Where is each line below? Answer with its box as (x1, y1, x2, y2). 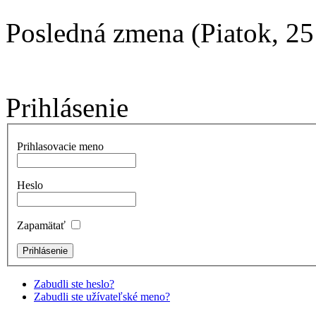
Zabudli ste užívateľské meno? (34, 290, 170, 303)
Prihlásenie (6, 92, 128, 123)
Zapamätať (17, 219, 66, 231)
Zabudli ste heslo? (34, 277, 114, 290)
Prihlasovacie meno (17, 140, 104, 152)
